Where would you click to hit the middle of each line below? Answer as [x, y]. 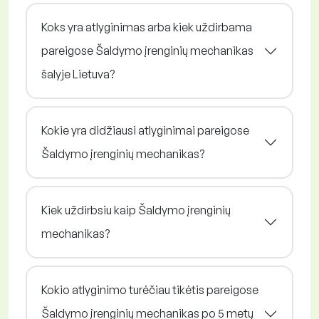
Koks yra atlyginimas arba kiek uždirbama [147, 27]
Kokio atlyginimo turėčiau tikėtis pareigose [150, 290]
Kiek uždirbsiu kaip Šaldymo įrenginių [136, 210]
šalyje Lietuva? [78, 74]
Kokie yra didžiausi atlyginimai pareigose [145, 131]
